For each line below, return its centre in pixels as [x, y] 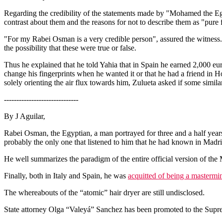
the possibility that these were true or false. [70, 48]
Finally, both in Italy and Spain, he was [66, 176]
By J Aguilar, [25, 116]
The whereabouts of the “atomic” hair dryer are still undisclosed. [104, 193]
